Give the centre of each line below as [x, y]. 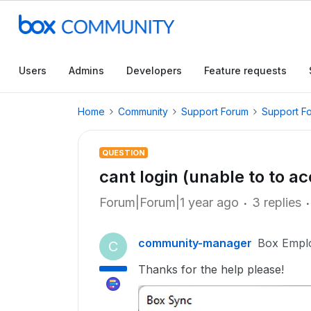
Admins [86, 70]
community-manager [195, 243]
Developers [154, 70]
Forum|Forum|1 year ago [169, 202]
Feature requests [245, 70]
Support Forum [215, 111]
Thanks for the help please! [211, 269]
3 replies [277, 202]
